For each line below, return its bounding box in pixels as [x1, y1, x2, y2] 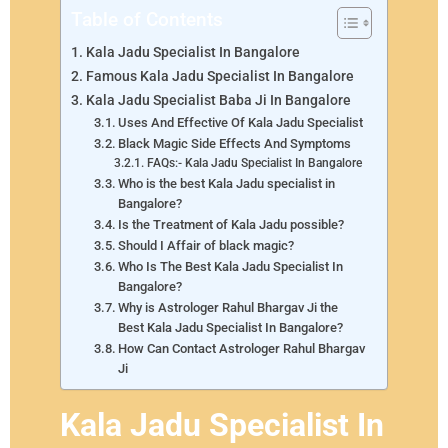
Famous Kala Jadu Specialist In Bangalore [85, 67, 354, 85]
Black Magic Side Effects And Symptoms [118, 135, 352, 151]
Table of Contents [71, 7, 223, 31]
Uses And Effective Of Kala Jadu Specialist [118, 114, 364, 130]
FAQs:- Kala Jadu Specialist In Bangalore [146, 155, 362, 170]
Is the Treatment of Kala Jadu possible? [118, 216, 345, 232]
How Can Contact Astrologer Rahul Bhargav [118, 340, 366, 356]
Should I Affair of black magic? [118, 237, 295, 253]
